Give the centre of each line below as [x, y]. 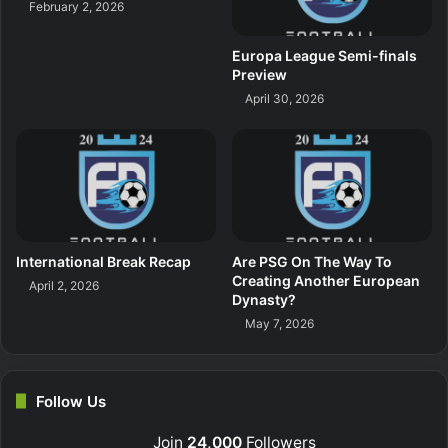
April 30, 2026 [284, 98]
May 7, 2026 [279, 323]
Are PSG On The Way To [312, 261]
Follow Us [71, 401]
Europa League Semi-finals [324, 55]
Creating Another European [326, 280]
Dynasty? [264, 299]
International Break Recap [103, 261]
